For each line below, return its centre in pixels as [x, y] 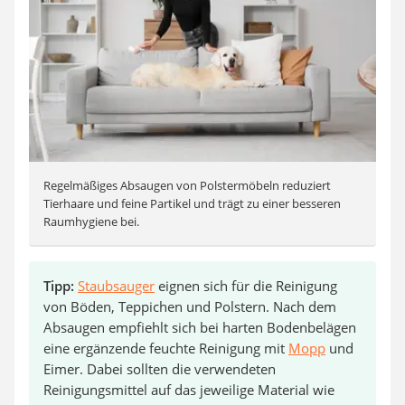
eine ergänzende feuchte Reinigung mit [166, 348]
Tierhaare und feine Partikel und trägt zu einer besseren [192, 203]
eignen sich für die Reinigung [246, 285]
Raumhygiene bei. [91, 221]
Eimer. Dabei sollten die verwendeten [160, 368]
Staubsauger [116, 285]
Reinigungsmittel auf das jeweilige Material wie [189, 389]
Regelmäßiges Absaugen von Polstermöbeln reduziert [187, 185]
